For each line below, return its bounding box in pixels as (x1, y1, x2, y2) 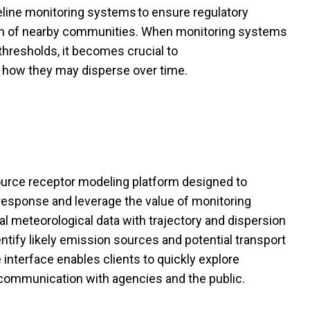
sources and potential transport (111, 232, 286, 247)
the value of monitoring (122, 194, 252, 208)
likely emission (29, 232, 111, 247)
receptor (28, 174, 76, 189)
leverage (75, 194, 122, 208)
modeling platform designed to (75, 174, 248, 189)
